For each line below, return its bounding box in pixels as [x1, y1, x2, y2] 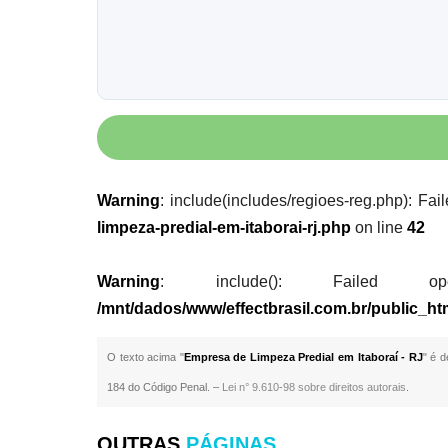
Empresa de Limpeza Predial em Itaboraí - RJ [183, 351, 423, 363]
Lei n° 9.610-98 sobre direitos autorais [222, 381, 407, 393]
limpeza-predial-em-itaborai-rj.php [97, 219, 352, 236]
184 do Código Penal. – [107, 381, 223, 393]
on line [351, 219, 408, 236]
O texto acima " [107, 351, 184, 363]
